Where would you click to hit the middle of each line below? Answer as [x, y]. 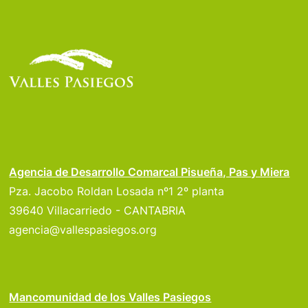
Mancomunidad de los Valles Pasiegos [110, 297]
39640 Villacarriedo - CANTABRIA [98, 210]
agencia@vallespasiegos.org [83, 229]
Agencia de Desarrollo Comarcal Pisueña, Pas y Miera [150, 172]
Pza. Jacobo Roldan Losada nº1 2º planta [119, 191]
